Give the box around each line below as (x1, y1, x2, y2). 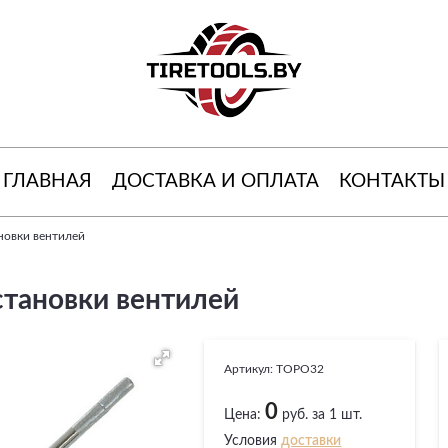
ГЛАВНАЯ (3, 172, 92, 191)
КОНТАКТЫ (339, 172, 445, 191)
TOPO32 (276, 363, 325, 375)
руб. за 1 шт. (278, 408, 363, 422)
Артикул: (224, 363, 277, 375)
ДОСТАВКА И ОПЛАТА (112, 172, 319, 191)
